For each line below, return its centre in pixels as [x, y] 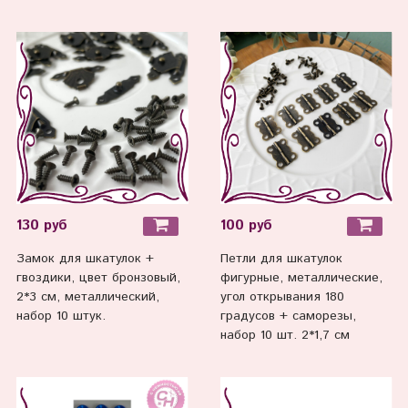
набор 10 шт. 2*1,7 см [285, 335]
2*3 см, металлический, [87, 296]
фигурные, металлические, [301, 277]
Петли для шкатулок [281, 258]
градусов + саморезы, [288, 316]
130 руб [41, 226]
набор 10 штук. [61, 316]
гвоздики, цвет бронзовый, [98, 277]
